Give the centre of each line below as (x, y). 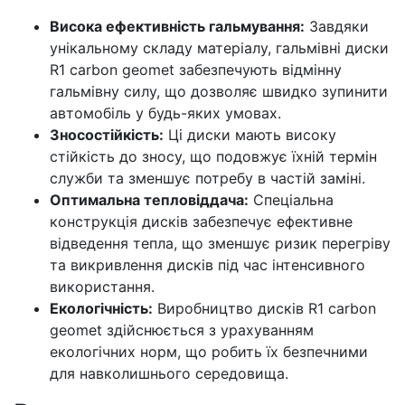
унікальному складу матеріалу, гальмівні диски (219, 48)
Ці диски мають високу (250, 135)
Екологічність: (101, 308)
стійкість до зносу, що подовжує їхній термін (213, 156)
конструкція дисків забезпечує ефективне (201, 221)
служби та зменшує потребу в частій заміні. (207, 178)
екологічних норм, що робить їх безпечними (209, 352)
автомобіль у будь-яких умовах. (165, 113)
